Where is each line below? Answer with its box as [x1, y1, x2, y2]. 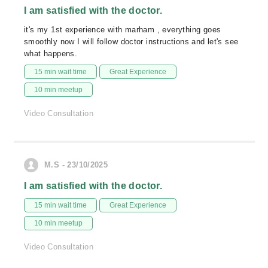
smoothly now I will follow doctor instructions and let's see [24, 37, 239, 46]
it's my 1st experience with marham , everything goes [24, 25, 221, 34]
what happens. [24, 49, 78, 58]
